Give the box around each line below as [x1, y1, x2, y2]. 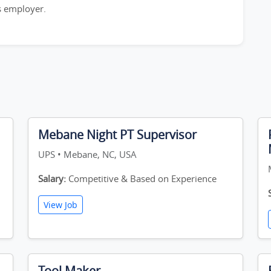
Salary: [38, 172, 66, 184]
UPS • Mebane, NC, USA [38, 148, 137, 160]
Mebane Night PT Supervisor [38, 126, 197, 143]
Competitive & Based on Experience [66, 172, 217, 184]
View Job [44, 199, 77, 211]
